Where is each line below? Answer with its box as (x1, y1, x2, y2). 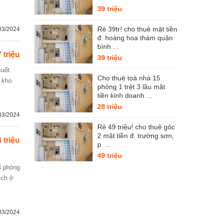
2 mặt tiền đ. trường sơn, (97, 132, 174, 139)
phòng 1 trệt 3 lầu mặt (97, 83, 165, 91)
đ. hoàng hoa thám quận (97, 34, 173, 42)
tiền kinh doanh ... (97, 92, 152, 99)
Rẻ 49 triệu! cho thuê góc (97, 123, 175, 131)
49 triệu (97, 152, 122, 159)
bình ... (97, 43, 119, 50)
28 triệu (97, 103, 122, 110)
